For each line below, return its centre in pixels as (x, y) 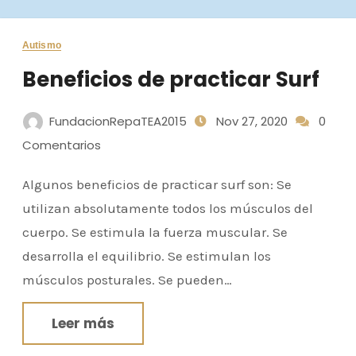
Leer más (83, 323)
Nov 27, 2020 (250, 121)
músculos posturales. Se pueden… (127, 279)
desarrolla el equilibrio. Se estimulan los (147, 255)
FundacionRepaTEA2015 (118, 121)
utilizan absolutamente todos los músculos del (168, 208)
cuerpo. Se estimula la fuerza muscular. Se (155, 232)
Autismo (42, 45)
